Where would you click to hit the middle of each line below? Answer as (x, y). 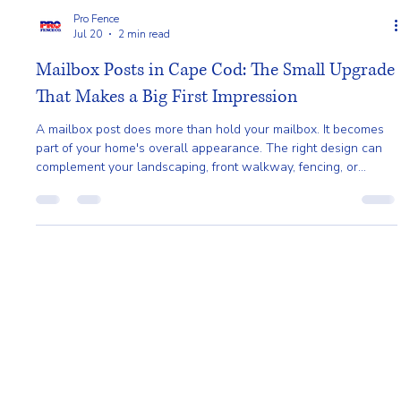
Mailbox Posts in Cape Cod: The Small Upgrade (216, 210)
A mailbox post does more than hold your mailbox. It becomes (210, 269)
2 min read (145, 174)
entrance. (63, 344)
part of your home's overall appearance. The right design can (209, 288)
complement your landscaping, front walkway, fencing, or (197, 307)
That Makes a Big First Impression (167, 237)
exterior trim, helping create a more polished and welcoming (206, 325)
